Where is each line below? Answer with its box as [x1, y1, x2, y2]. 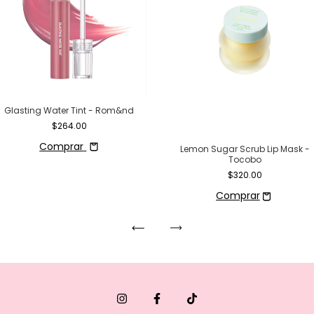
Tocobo [228, 153, 261, 166]
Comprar [39, 139, 84, 153]
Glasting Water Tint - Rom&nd [4, 104, 135, 116]
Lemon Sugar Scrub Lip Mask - [179, 143, 310, 156]
